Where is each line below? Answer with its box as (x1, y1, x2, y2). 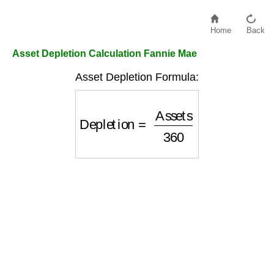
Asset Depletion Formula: (75, 71, 199, 83)
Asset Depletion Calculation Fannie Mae (12, 48, 197, 59)
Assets (143, 100, 183, 115)
